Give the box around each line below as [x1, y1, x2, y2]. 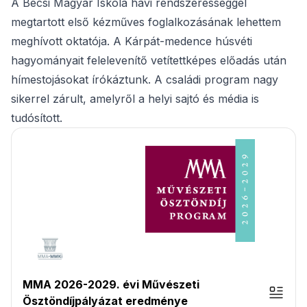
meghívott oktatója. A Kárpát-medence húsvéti [11, 34, 252, 48]
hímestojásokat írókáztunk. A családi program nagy [11, 73, 278, 86]
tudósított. [11, 111, 62, 125]
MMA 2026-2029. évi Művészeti [23, 278, 199, 291]
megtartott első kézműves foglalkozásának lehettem [11, 15, 281, 29]
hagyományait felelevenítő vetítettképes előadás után [11, 53, 286, 67]
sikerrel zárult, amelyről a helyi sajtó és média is [11, 92, 259, 106]
